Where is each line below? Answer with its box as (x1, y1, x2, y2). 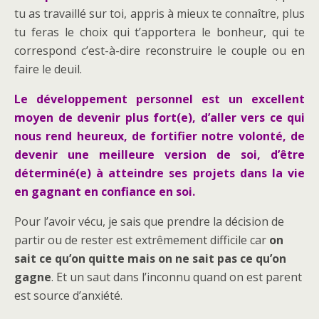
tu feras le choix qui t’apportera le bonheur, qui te (14, 24, 305, 41)
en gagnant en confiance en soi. (14, 184, 195, 200)
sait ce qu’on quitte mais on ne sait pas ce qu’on (14, 251, 286, 267)
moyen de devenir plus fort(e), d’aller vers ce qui (14, 110, 305, 126)
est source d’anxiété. (14, 288, 122, 304)
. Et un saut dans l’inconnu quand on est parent (51, 269, 302, 286)
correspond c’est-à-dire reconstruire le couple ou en (14, 43, 305, 59)
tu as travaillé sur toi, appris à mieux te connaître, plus (14, 6, 305, 22)
